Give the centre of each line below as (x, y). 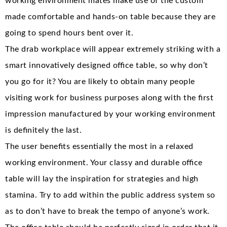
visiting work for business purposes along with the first (109, 98)
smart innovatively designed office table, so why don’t (107, 65)
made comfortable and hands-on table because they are (110, 16)
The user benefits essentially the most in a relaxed (99, 146)
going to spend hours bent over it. (69, 33)
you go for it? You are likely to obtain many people (100, 81)
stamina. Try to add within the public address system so (110, 195)
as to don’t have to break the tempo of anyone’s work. (107, 211)
